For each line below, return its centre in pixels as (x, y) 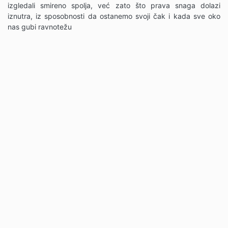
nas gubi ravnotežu (40, 27)
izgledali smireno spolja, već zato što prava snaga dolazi (114, 5)
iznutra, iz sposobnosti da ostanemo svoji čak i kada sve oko (114, 16)
